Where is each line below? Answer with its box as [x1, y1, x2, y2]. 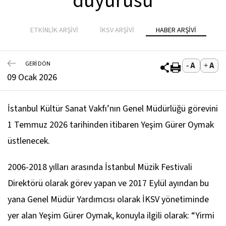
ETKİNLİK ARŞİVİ [30, 25, 78, 35]
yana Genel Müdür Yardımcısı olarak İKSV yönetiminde [8, 193, 209, 206]
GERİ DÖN [25, 59, 50, 68]
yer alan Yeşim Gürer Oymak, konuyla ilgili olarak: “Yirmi [8, 209, 214, 222]
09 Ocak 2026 [7, 71, 57, 84]
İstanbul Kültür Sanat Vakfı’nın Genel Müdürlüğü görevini [8, 102, 218, 115]
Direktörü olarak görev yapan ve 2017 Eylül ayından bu [8, 177, 209, 190]
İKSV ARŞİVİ [99, 25, 134, 35]
